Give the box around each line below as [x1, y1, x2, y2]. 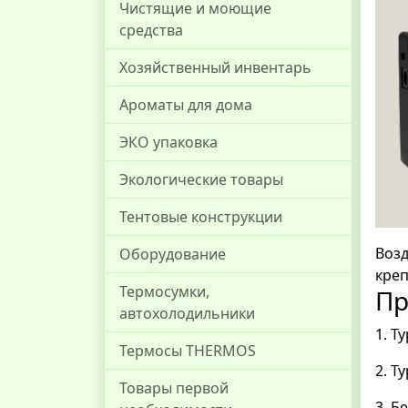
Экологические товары [119, 169, 283, 189]
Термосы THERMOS [119, 341, 256, 361]
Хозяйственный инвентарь [119, 57, 311, 77]
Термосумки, [119, 281, 209, 301]
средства [119, 20, 183, 40]
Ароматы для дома [119, 95, 252, 115]
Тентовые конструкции [119, 207, 282, 227]
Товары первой [119, 378, 229, 398]
